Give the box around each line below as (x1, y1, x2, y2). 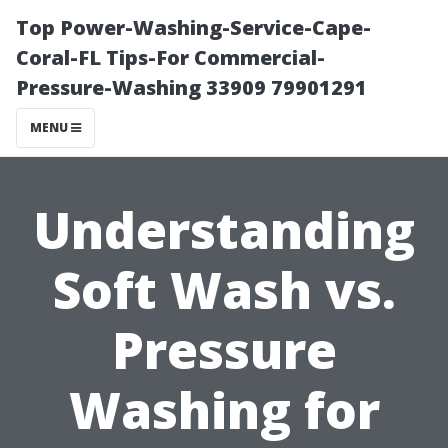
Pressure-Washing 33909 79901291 (16, 74, 367, 101)
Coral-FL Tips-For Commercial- (16, 44, 325, 71)
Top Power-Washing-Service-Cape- (16, 14, 371, 41)
